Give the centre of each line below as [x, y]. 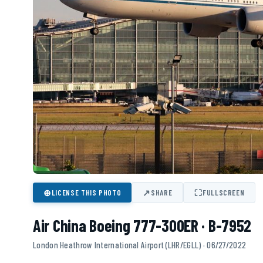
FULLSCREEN [223, 193]
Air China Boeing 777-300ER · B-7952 [142, 226]
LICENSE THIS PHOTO [86, 193]
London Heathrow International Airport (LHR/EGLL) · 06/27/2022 [140, 245]
